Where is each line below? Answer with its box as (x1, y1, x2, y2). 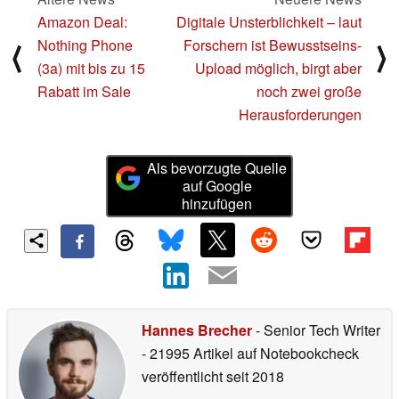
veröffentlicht (142, 365, 223, 387)
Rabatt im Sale (37, 80, 131, 102)
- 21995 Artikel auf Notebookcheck (142, 342, 359, 363)
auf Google (182, 175, 252, 197)
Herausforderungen (239, 103, 362, 125)
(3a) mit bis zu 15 (37, 57, 145, 78)
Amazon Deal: (37, 11, 127, 32)
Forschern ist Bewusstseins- (183, 34, 362, 55)
